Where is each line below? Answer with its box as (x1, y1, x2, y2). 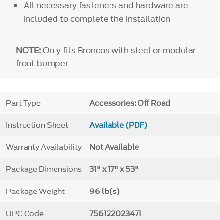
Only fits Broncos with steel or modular (41, 44, 196, 56)
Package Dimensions (5, 164, 82, 175)
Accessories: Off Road (89, 97, 170, 109)
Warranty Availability (5, 141, 82, 153)
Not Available (89, 141, 139, 153)
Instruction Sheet (5, 119, 68, 131)
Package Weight (5, 186, 65, 197)
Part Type (5, 97, 41, 109)
